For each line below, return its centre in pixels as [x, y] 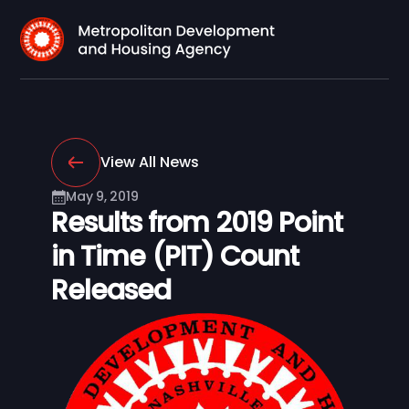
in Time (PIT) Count [175, 257]
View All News [150, 162]
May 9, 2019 [102, 196]
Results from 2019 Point [197, 223]
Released [111, 290]
